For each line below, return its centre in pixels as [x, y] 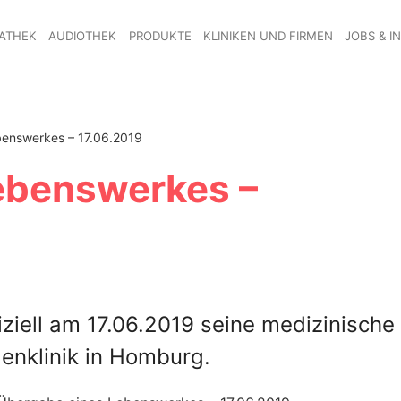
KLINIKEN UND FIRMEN [268, 35]
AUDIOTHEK [83, 35]
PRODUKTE [160, 35]
